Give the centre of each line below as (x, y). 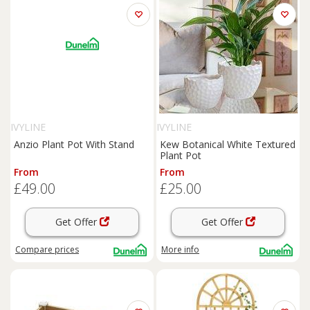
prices (67, 249)
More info (180, 249)
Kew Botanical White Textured (228, 144)
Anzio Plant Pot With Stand (74, 144)
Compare (35, 249)
